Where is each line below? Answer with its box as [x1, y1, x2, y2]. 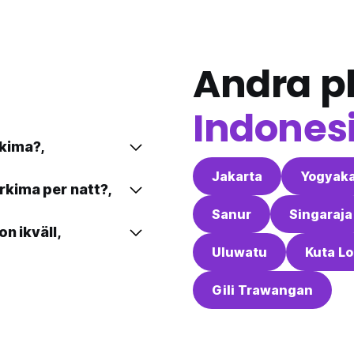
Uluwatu [212, 244, 267, 261]
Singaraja [289, 206, 352, 223]
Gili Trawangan [212, 282, 313, 299]
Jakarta [212, 168, 262, 185]
